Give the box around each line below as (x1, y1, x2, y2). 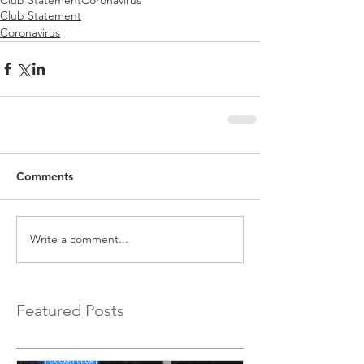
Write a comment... (30, 232, 128, 247)
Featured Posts (16, 300, 124, 320)
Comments (16, 168, 73, 184)
